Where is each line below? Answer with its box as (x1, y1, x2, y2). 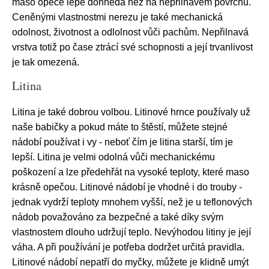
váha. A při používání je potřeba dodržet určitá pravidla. (12, 242, 244, 253)
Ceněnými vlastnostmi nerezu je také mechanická (12, 12, 223, 23)
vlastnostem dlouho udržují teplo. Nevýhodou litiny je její (12, 227, 251, 238)
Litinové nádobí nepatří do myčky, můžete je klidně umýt (12, 257, 249, 268)
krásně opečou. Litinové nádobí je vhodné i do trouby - (12, 182, 242, 193)
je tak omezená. (12, 57, 79, 68)
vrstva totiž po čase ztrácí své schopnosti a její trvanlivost (12, 42, 253, 53)
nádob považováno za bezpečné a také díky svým (12, 212, 223, 223)
